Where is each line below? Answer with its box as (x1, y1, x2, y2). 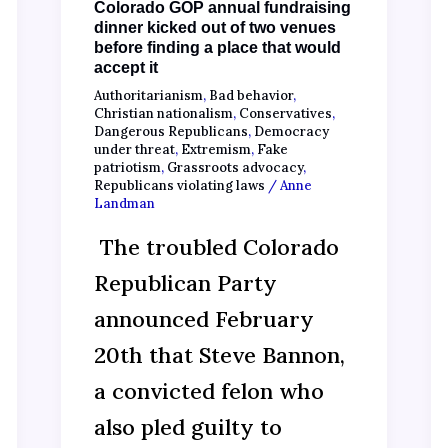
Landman (93, 195, 155, 213)
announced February (93, 304, 314, 333)
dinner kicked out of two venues (93, 18, 336, 36)
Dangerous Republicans (93, 123, 248, 141)
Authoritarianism (93, 87, 203, 105)
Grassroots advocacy (166, 159, 303, 177)
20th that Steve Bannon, (93, 340, 345, 369)
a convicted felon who (93, 376, 324, 405)
